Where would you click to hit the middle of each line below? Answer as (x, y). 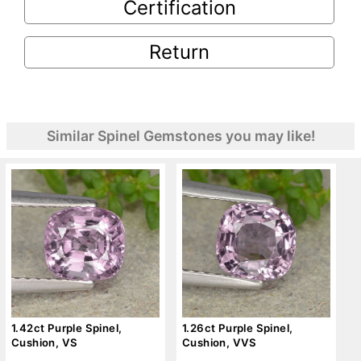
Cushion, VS (45, 342)
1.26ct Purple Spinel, (238, 328)
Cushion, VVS (220, 342)
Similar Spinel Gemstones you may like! (180, 135)
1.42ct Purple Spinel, (67, 328)
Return (179, 52)
